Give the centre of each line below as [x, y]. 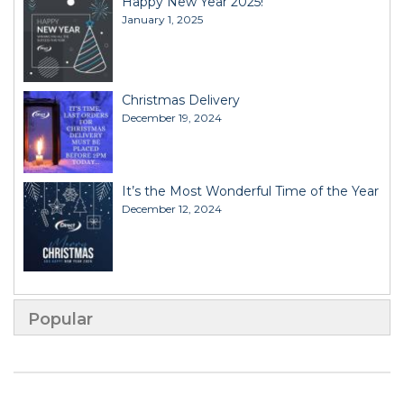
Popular [60, 319]
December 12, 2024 [172, 208]
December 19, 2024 [172, 117]
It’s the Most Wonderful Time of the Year [250, 191]
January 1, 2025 [162, 19]
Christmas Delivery [181, 100]
